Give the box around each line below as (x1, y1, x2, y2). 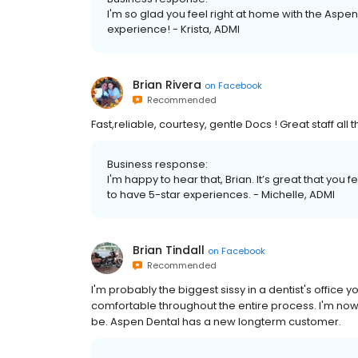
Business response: (107, 157, 208, 173)
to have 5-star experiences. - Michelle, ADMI (107, 187, 335, 203)
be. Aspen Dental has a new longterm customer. (91, 314, 341, 330)
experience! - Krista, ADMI (107, 22, 240, 38)
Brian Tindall (133, 242, 205, 259)
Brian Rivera (133, 77, 201, 93)
